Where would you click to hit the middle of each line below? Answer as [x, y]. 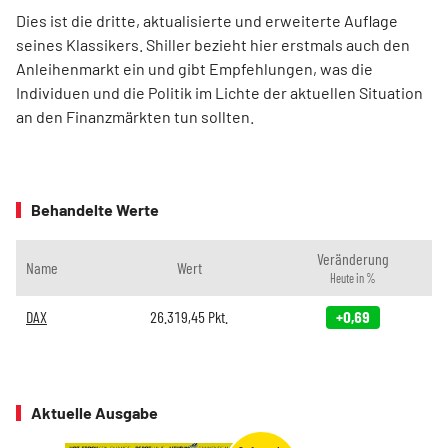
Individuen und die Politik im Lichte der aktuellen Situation [219, 93]
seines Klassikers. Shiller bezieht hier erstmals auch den [213, 45]
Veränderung [352, 259]
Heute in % [352, 278]
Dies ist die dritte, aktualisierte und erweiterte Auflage [207, 21]
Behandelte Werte [95, 210]
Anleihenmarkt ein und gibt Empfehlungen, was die [194, 69]
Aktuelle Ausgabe [94, 413]
